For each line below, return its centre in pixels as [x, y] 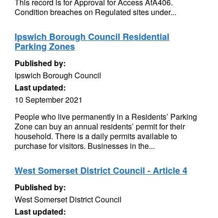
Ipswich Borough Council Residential [92, 36]
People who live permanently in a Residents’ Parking [106, 117]
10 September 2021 [49, 100]
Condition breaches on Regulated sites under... [95, 12]
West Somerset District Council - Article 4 [101, 170]
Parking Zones [45, 46]
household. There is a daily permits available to [96, 136]
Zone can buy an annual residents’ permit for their [100, 126]
